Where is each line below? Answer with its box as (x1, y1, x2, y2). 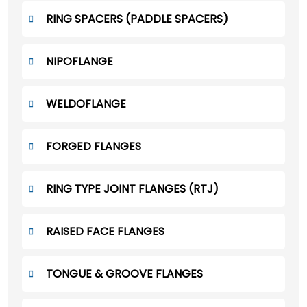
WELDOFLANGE (46, 96, 126, 112)
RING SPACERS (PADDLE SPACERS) (46, 11, 228, 27)
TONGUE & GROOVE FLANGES (46, 266, 203, 282)
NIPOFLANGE (46, 53, 113, 70)
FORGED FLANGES (46, 138, 141, 155)
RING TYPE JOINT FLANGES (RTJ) (46, 181, 219, 197)
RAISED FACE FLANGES (46, 223, 164, 240)
